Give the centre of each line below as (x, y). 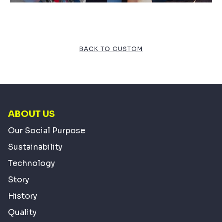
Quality (22, 212)
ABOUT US (31, 114)
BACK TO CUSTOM (111, 49)
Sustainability (35, 147)
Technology (31, 163)
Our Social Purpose (47, 130)
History (23, 196)
